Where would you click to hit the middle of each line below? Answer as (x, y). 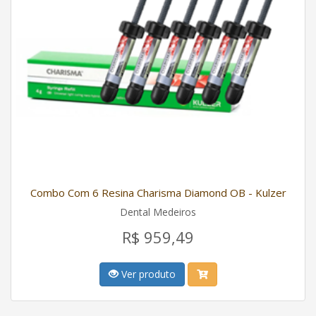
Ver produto (147, 274)
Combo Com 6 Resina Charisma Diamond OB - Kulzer (158, 193)
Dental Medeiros (158, 212)
